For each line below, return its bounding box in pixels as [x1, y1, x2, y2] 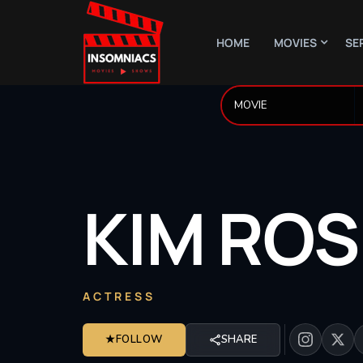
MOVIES [274, 34, 317, 50]
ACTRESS [83, 288, 156, 304]
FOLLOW [115, 331, 163, 347]
